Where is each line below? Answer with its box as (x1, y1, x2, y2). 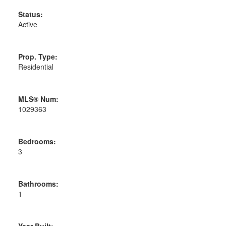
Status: (18, 9, 43, 19)
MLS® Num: (18, 93, 59, 104)
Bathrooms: (18, 178, 59, 189)
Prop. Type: (18, 51, 58, 62)
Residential (18, 61, 53, 72)
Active (18, 19, 37, 29)
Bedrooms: (18, 136, 56, 146)
